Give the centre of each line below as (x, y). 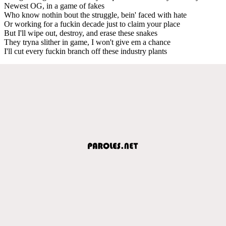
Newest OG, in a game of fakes (54, 6)
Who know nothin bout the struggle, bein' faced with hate (95, 15)
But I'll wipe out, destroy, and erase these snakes (81, 33)
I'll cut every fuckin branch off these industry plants (86, 51)
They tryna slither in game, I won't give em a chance (87, 42)
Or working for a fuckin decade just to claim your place (92, 24)
